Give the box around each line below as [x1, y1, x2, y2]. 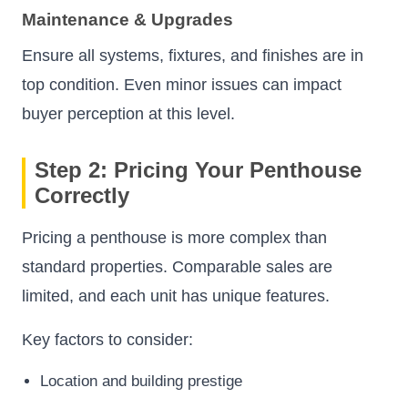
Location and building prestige [40, 372, 242, 390]
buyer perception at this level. [22, 104, 235, 123]
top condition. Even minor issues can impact [22, 75, 342, 94]
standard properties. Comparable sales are [22, 257, 332, 276]
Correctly [35, 182, 129, 208]
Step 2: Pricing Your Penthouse [35, 157, 362, 182]
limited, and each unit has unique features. [22, 286, 330, 305]
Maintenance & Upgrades [22, 9, 233, 29]
